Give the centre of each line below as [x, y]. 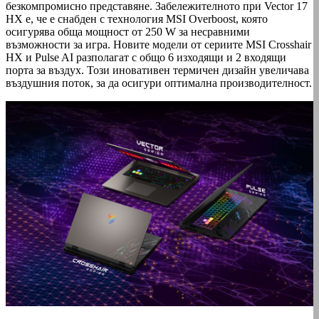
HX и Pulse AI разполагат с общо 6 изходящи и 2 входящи [146, 58]
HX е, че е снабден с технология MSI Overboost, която [137, 19]
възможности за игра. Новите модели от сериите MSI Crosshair [158, 45]
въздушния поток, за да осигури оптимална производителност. [159, 83]
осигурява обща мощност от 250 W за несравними [128, 32]
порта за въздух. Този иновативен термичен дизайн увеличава [157, 70]
